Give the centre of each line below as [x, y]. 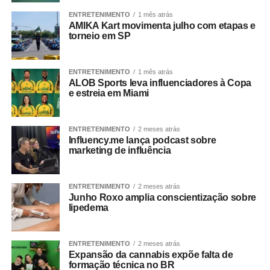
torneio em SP [99, 36]
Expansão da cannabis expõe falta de [151, 254]
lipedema [89, 207]
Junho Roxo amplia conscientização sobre [162, 197]
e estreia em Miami [108, 93]
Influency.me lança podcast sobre [142, 140]
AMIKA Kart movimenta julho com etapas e [162, 25]
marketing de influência [120, 150]
